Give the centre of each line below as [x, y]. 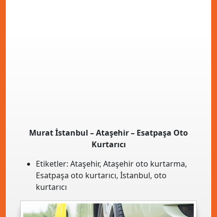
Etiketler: [53, 164]
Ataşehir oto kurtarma [144, 164]
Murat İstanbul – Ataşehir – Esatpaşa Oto [108, 133]
